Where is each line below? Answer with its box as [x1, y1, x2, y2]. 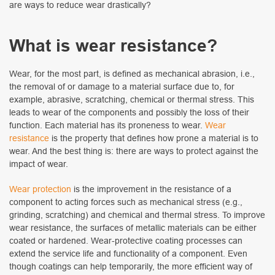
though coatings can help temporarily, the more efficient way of [9, 261, 252, 271]
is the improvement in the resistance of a [71, 184, 231, 194]
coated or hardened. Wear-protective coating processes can [9, 236, 242, 246]
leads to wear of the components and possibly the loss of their [9, 107, 249, 117]
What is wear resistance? [9, 36, 217, 56]
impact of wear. [9, 159, 68, 169]
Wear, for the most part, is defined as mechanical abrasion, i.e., [9, 69, 255, 79]
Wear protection [9, 184, 71, 194]
